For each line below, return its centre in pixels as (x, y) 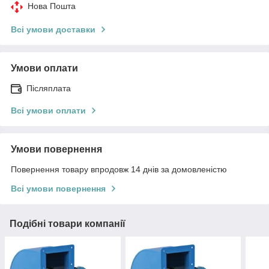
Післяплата (49, 88)
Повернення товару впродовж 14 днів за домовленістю (119, 169)
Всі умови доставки (53, 29)
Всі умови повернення (58, 188)
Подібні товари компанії (68, 223)
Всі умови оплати (48, 110)
